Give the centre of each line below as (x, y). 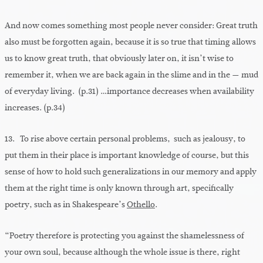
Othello (141, 205)
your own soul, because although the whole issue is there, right (122, 252)
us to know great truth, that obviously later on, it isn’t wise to (119, 59)
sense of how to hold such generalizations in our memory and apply (131, 172)
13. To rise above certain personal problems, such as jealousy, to (125, 139)
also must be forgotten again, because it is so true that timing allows (130, 42)
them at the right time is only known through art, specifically (119, 188)
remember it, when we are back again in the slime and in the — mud (131, 75)
